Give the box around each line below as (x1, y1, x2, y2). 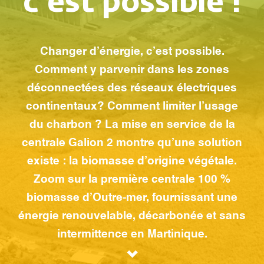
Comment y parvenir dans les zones (35, 64, 229, 75)
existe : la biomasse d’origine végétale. (27, 156, 237, 167)
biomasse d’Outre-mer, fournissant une (27, 192, 237, 203)
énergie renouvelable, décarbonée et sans (18, 210, 246, 222)
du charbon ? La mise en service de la (29, 119, 235, 130)
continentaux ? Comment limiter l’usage (26, 101, 238, 112)
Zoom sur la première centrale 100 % (34, 174, 230, 185)
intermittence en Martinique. (57, 229, 207, 240)
